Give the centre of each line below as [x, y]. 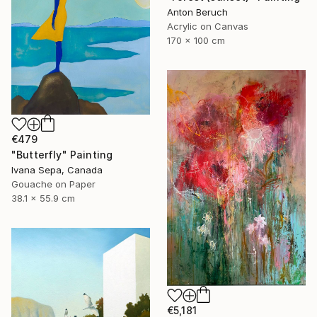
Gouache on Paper [53, 184]
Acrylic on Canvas [208, 27]
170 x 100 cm [196, 41]
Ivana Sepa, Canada [57, 169]
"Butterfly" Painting [62, 154]
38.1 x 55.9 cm [43, 198]
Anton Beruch [197, 12]
